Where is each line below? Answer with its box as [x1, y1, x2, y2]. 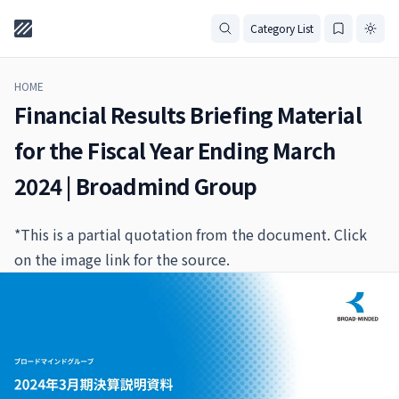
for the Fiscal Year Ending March [14, 134, 336, 166]
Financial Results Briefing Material [14, 99, 362, 130]
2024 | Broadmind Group [14, 170, 257, 201]
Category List [250, 20, 313, 36]
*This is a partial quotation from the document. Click [14, 224, 367, 245]
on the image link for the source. [14, 248, 230, 270]
